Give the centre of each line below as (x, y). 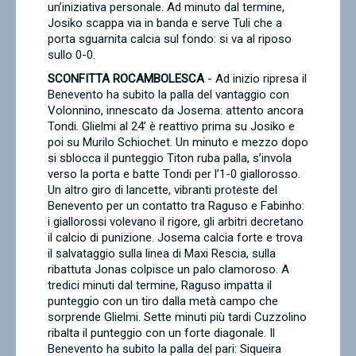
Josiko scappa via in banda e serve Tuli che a (165, 23)
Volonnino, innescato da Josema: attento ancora (176, 110)
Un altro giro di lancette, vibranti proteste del (163, 190)
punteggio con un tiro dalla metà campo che (163, 301)
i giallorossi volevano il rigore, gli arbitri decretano (176, 222)
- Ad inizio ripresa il (255, 79)
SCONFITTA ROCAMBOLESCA (126, 79)
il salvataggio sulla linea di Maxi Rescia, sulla (162, 253)
